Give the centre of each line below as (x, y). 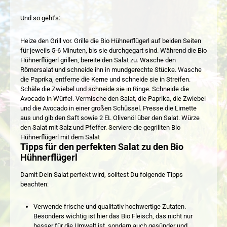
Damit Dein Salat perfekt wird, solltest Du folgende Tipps (102, 174)
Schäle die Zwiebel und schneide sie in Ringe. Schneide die (105, 89)
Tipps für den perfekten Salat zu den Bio (102, 147)
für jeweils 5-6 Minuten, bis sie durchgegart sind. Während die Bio (113, 50)
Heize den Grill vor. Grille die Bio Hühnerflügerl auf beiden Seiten (111, 41)
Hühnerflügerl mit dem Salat (60, 137)
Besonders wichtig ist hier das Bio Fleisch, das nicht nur (113, 216)
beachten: (34, 184)
